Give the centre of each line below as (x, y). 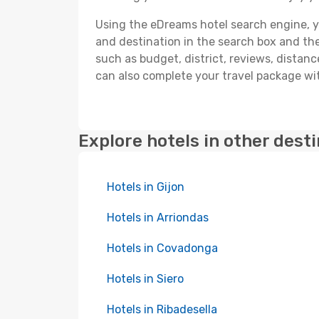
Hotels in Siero (145, 279)
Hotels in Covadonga (162, 248)
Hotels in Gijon (146, 187)
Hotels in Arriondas (158, 218)
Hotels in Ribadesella (162, 309)
